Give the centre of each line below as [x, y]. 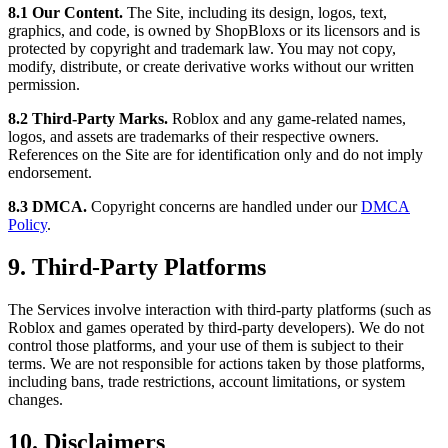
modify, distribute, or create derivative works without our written [211, 67]
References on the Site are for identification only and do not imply [215, 155]
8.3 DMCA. [47, 207]
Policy [27, 225]
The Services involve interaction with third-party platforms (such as [219, 310]
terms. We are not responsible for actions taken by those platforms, [216, 364]
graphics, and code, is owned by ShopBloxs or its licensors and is [214, 31]
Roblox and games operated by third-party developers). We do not [216, 328]
